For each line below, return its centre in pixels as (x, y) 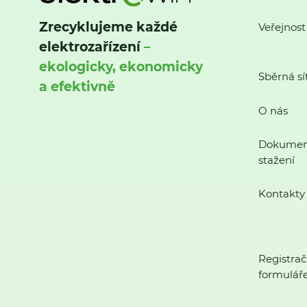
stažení (276, 160)
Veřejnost (282, 27)
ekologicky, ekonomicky (121, 66)
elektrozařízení (90, 47)
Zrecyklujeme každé (108, 27)
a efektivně (77, 86)
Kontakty (281, 194)
